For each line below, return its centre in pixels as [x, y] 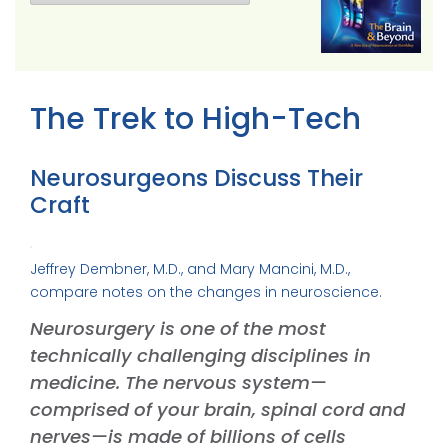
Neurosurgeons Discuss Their [196, 178]
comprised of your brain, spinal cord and [217, 409]
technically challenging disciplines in [200, 355]
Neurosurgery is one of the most [178, 328]
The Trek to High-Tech [195, 119]
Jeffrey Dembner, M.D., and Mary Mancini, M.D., [190, 269]
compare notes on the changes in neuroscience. [206, 292]
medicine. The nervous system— [178, 382]
